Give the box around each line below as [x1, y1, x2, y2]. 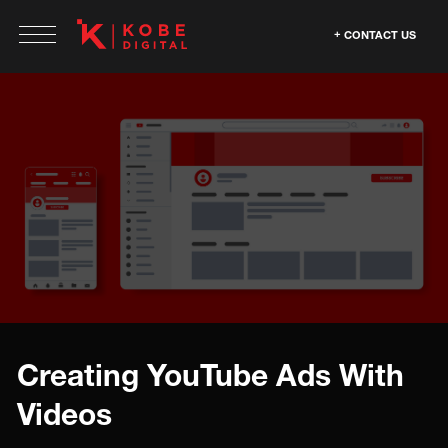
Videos [17, 396, 112, 432]
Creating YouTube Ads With [17, 357, 404, 393]
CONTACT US [344, 28, 416, 41]
